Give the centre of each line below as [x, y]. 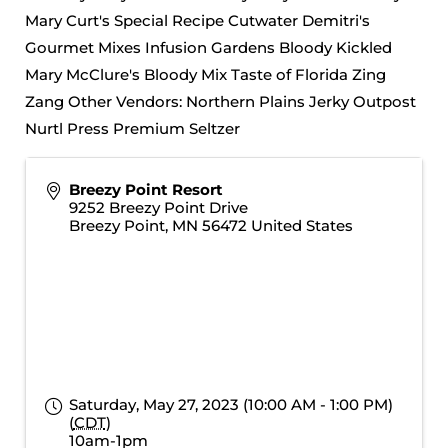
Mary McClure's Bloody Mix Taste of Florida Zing [205, 74]
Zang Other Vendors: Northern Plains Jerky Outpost [220, 101]
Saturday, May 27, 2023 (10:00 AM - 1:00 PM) [230, 404]
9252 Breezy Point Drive [158, 207]
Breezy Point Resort [145, 189]
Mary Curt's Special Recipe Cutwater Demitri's [197, 20]
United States [301, 225]
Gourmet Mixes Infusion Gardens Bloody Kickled [208, 47]
